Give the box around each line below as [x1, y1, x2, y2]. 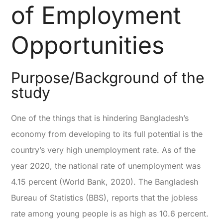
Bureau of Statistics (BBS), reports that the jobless [11, 192, 198, 203]
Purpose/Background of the [11, 68, 205, 87]
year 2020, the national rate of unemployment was [11, 160, 201, 171]
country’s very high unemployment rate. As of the [11, 144, 196, 155]
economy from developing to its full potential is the [11, 128, 203, 139]
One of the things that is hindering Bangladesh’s [11, 112, 189, 123]
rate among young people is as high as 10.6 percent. [11, 208, 209, 219]
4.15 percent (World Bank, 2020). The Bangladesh [11, 176, 199, 187]
